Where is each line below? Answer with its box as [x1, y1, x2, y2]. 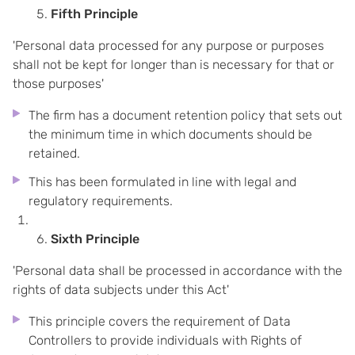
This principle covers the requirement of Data [29, 314, 291, 329]
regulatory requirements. [29, 193, 173, 208]
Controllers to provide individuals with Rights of [29, 333, 302, 348]
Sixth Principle [51, 231, 139, 246]
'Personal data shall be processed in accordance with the [13, 263, 342, 278]
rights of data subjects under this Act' [13, 282, 229, 297]
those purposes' [13, 76, 104, 91]
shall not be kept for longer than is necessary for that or [13, 57, 334, 72]
